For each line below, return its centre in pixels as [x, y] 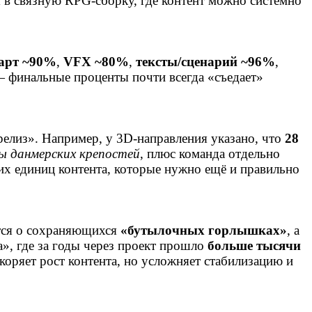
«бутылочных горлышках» [204, 231]
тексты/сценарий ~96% [205, 62]
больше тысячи [254, 246]
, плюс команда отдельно [210, 154]
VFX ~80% [96, 62]
